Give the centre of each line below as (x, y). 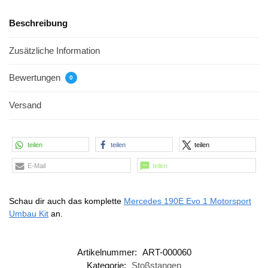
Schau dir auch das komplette (66, 201)
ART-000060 (167, 252)
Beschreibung (38, 23)
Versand (25, 105)
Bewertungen (36, 78)
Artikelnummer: (108, 252)
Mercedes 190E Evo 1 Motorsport (188, 201)
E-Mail (36, 165)
